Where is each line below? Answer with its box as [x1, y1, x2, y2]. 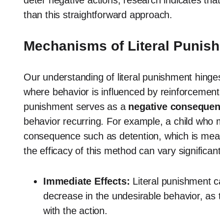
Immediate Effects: [43, 176, 130, 187]
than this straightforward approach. [24, 9, 172, 21]
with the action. [43, 205, 108, 217]
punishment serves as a [24, 101, 129, 112]
